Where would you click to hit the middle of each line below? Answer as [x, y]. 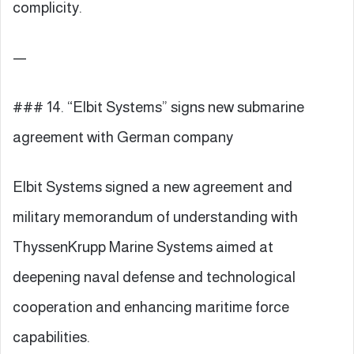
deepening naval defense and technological [154, 277]
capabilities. [51, 337]
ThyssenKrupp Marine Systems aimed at [143, 247]
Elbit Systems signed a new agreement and [153, 186]
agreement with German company [123, 137]
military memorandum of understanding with [155, 217]
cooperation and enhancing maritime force [151, 307]
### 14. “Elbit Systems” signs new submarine [158, 107]
